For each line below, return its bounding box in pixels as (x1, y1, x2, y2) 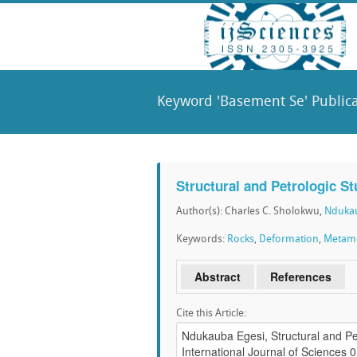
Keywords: (176, 234, 227, 245)
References (270, 269, 331, 284)
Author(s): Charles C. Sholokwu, (176, 206, 324, 217)
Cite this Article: (176, 308, 246, 319)
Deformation (259, 234, 319, 245)
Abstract (194, 269, 241, 284)
